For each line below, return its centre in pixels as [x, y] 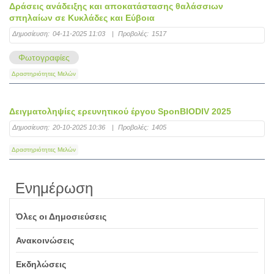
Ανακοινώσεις [45, 241]
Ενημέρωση [54, 188]
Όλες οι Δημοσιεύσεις [61, 217]
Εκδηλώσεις [41, 265]
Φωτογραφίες [44, 58]
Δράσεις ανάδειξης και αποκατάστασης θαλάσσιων [116, 6]
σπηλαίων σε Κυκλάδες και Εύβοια [82, 18]
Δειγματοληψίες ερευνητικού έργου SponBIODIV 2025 [120, 112]
